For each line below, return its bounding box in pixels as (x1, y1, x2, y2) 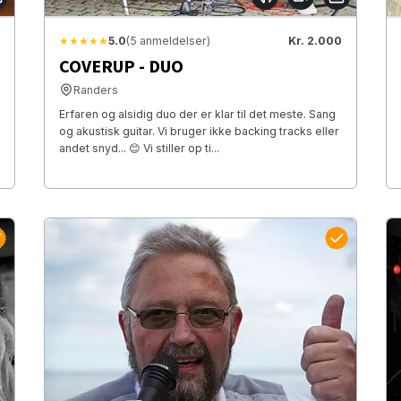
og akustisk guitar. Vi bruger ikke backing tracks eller (58, 124, 339, 138)
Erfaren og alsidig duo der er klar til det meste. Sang (58, 107, 336, 121)
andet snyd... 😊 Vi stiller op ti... (58, 141, 219, 155)
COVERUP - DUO (58, 54, 183, 80)
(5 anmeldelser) (125, 33, 210, 47)
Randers (73, 82, 118, 97)
